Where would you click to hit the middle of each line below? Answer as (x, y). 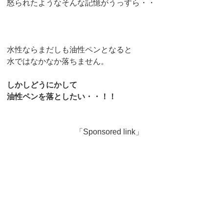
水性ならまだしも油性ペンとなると (70, 49)
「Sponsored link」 (109, 131)
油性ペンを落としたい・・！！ (62, 96)
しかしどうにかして (42, 85)
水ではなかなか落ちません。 (58, 61)
